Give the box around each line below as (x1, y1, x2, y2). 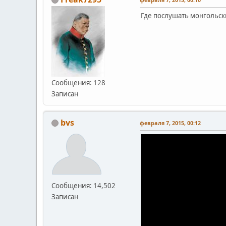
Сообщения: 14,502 (51, 181, 116, 190)
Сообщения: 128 (51, 78, 105, 87)
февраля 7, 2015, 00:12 (140, 119, 201, 127)
